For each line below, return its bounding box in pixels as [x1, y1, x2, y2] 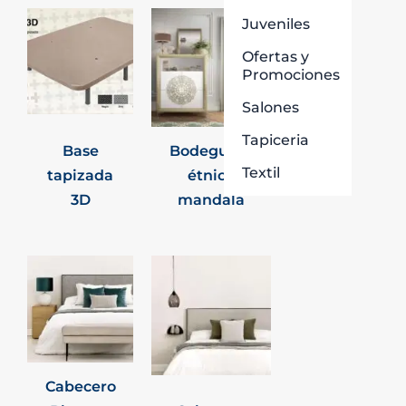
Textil [241, 164, 280, 182]
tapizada [47, 166, 114, 185]
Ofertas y [241, 48, 309, 66]
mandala [178, 190, 246, 209]
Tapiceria [241, 131, 309, 150]
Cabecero [44, 376, 116, 395]
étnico [188, 166, 236, 185]
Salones [241, 99, 299, 117]
